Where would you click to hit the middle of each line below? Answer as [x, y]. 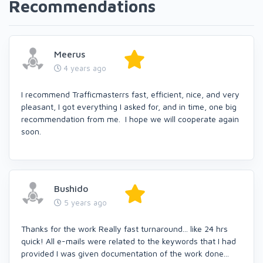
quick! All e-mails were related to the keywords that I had [129, 241]
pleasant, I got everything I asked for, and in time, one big [129, 106]
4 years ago [84, 68]
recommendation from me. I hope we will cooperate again [130, 119]
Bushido [71, 188]
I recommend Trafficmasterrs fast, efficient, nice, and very [130, 94]
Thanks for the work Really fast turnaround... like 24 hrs [124, 228]
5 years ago [84, 202]
